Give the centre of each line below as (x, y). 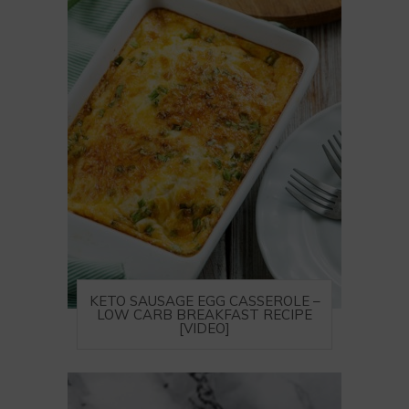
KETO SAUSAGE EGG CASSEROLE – (204, 301)
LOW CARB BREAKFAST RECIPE (204, 315)
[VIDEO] (204, 328)
